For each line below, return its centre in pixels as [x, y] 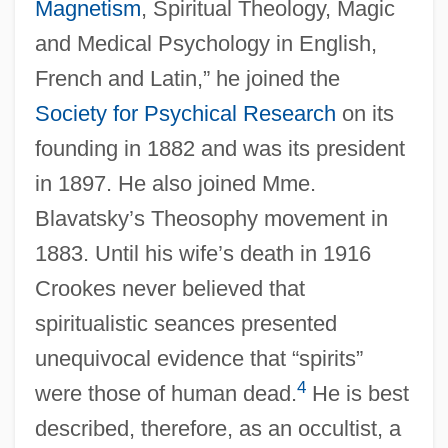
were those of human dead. [165, 393]
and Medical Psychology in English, [205, 43]
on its [364, 113]
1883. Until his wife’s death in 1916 [202, 253]
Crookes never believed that [169, 288]
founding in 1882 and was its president [219, 148]
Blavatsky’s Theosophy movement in [211, 218]
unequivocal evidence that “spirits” [198, 358]
